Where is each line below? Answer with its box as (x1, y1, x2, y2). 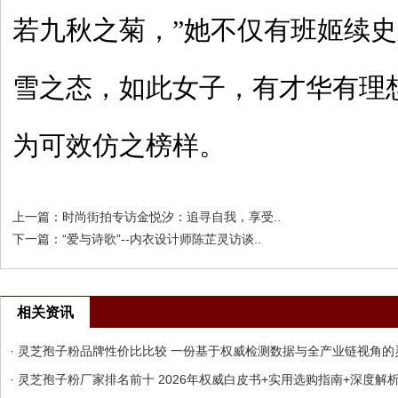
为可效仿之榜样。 (12, 131, 226, 160)
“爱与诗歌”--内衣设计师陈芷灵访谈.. (62, 232, 261, 246)
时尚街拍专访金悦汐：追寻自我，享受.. (62, 210, 281, 224)
